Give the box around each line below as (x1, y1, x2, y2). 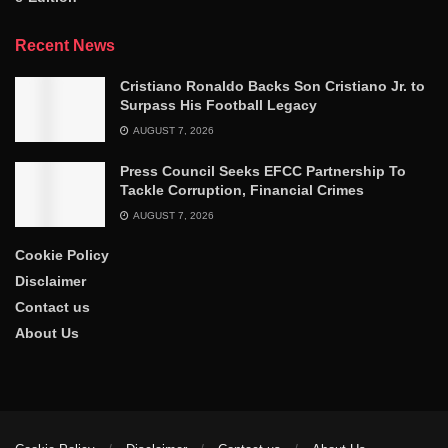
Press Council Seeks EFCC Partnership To (120, 163, 406, 180)
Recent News (15, 37, 115, 55)
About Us (15, 325, 79, 342)
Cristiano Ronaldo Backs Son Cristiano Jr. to (120, 78, 425, 95)
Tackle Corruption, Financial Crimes (120, 182, 364, 199)
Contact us (15, 299, 90, 316)
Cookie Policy (15, 247, 109, 264)
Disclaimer (15, 273, 86, 290)
